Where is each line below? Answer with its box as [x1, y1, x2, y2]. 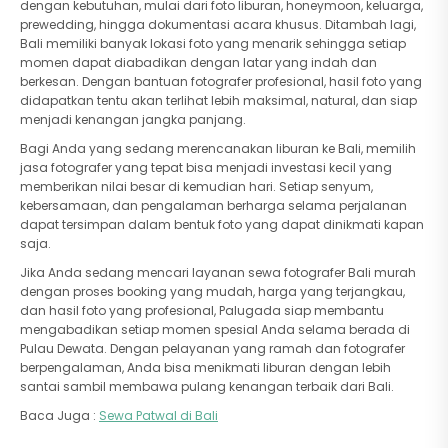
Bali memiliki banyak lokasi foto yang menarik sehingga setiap [20, 35, 406, 52]
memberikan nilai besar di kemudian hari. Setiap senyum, [20, 178, 373, 195]
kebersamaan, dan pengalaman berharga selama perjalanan [20, 197, 407, 214]
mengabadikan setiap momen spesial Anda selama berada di [20, 321, 410, 338]
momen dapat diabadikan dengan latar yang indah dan [20, 54, 377, 71]
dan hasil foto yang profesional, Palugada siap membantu [20, 302, 384, 319]
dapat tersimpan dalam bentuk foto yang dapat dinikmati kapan [20, 216, 424, 233]
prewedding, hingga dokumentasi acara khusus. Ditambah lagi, [20, 16, 416, 33]
